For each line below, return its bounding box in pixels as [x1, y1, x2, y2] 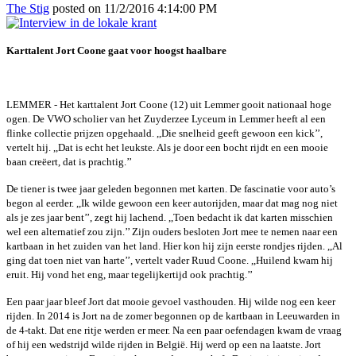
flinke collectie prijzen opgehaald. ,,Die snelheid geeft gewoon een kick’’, [6, 127, 323, 139]
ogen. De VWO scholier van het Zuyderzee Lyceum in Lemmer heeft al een [6, 113, 326, 125]
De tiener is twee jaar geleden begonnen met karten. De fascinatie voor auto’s [6, 183, 335, 195]
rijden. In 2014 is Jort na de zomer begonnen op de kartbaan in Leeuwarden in [6, 310, 340, 322]
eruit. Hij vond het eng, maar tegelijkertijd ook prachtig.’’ [6, 269, 255, 281]
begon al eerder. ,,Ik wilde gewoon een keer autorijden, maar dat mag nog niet [6, 197, 338, 209]
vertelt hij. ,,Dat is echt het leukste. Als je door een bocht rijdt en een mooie [6, 141, 328, 153]
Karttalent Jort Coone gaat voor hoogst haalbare [6, 44, 226, 56]
